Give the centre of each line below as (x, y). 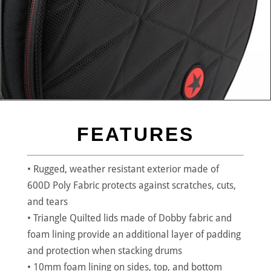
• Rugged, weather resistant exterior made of (123, 169)
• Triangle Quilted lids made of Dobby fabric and (129, 218)
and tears (47, 202)
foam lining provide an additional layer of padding (134, 234)
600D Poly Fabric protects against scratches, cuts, (131, 185)
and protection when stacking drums (104, 251)
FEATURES (135, 134)
